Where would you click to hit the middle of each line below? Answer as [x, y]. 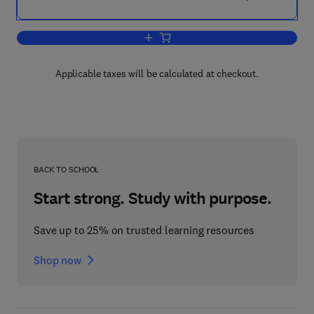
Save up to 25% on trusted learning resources [144, 230]
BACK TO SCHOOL [67, 169]
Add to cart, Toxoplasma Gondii [219, 38]
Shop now [57, 260]
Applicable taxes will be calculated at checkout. [157, 74]
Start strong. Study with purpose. [153, 198]
